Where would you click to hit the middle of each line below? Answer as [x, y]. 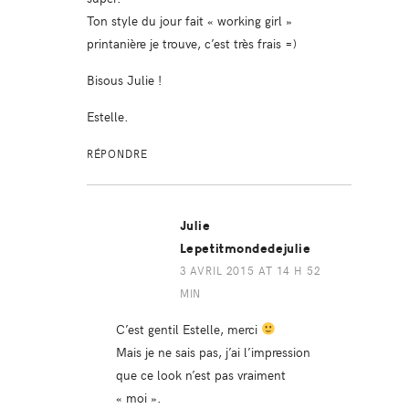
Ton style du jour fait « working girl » [189, 20]
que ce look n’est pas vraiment [200, 374]
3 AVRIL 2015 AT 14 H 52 [250, 270]
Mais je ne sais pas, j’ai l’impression [213, 351]
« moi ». [138, 397]
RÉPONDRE [117, 153]
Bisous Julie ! [124, 79]
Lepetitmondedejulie [245, 248]
